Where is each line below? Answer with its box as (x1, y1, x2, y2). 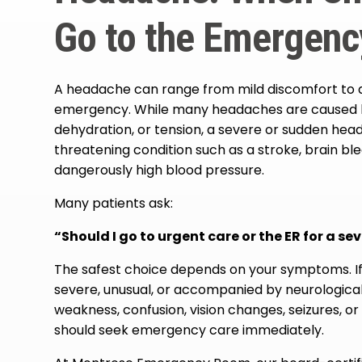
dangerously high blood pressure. (54, 161, 265, 180)
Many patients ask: (54, 194, 174, 213)
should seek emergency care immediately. (54, 321, 325, 340)
